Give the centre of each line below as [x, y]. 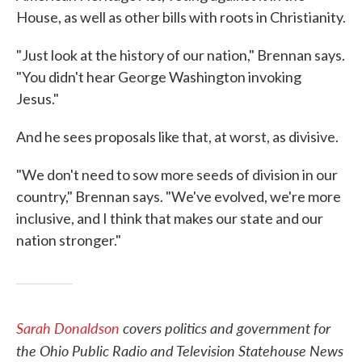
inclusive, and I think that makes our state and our [170, 218]
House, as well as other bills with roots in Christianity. [181, 17]
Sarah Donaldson [68, 327]
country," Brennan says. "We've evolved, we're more [179, 196]
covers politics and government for [225, 327]
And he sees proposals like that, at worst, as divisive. [177, 136]
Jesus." [38, 98]
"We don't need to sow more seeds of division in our [177, 174]
